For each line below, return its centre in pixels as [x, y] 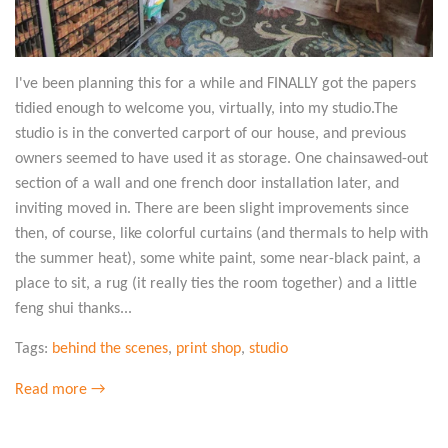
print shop [208, 348]
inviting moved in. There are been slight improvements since [212, 208]
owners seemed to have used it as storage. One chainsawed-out [221, 158]
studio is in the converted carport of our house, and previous [210, 133]
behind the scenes [110, 348]
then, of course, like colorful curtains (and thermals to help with [221, 233]
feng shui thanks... [73, 308]
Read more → [60, 389]
